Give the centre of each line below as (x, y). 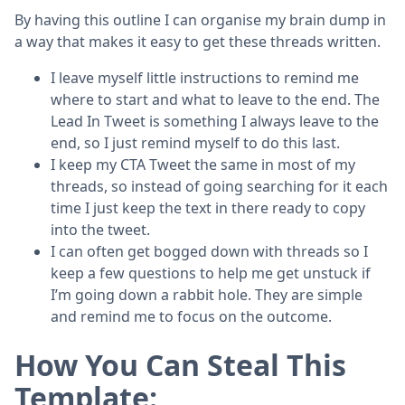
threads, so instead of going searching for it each (219, 186)
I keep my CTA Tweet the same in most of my (203, 164)
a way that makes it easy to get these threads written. (198, 41)
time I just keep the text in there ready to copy (208, 207)
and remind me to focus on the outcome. (191, 316)
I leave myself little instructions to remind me (205, 77)
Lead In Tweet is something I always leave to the (215, 121)
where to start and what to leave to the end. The (215, 99)
